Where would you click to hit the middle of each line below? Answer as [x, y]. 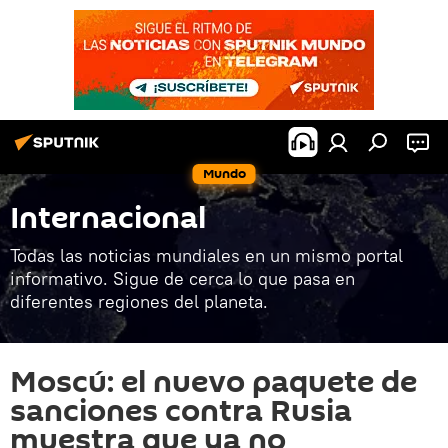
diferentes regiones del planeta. [139, 301]
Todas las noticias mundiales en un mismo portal [206, 255]
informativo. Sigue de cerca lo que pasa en [182, 278]
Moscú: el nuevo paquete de [213, 382]
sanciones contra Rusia [181, 411]
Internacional [108, 218]
